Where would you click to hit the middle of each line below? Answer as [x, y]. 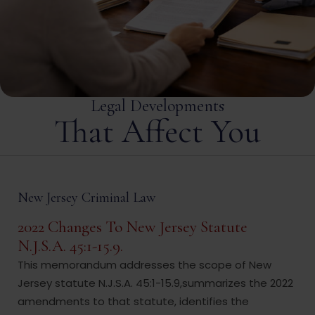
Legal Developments [157, 106]
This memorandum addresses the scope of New [144, 265]
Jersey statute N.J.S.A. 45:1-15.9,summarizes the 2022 [155, 283]
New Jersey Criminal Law [86, 198]
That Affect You [157, 132]
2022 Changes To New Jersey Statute [133, 227]
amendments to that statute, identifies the [133, 302]
